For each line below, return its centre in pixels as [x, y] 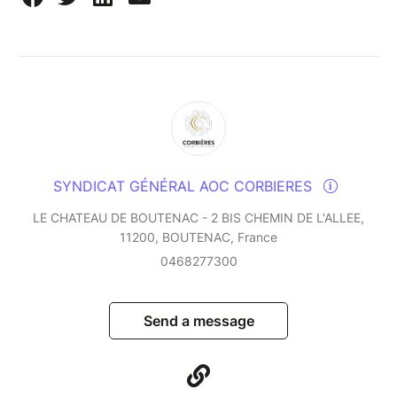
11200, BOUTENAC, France [198, 237]
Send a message [198, 321]
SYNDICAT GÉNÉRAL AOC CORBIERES [184, 186]
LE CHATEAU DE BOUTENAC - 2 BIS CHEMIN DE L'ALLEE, [198, 218]
